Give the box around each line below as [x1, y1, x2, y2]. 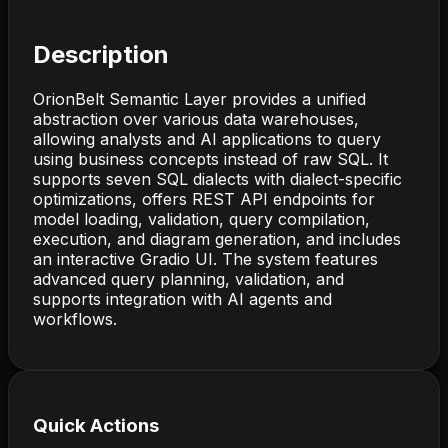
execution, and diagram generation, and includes [33, 228, 401, 249]
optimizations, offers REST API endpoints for [33, 188, 375, 209]
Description [33, 39, 169, 69]
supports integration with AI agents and [33, 288, 332, 309]
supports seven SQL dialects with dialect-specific [33, 168, 402, 189]
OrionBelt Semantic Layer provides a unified [33, 88, 366, 109]
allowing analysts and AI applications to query [33, 128, 381, 149]
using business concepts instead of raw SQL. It [33, 148, 388, 169]
